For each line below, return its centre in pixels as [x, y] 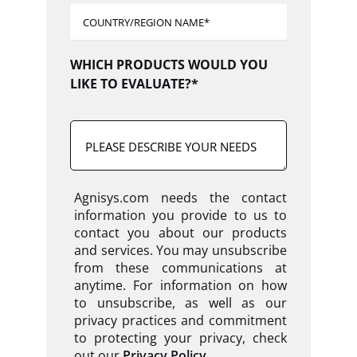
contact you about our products [180, 233]
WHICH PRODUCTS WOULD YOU [169, 64]
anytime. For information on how [180, 286]
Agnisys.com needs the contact [180, 198]
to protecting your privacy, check [180, 338]
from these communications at [180, 268]
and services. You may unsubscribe [180, 251]
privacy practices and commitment [180, 321]
